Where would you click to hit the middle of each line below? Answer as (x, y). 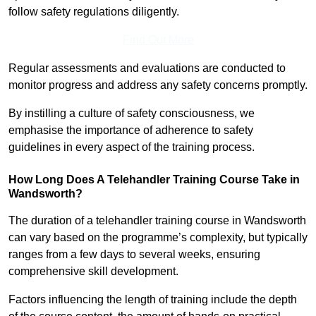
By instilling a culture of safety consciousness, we (132, 114)
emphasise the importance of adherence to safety (131, 130)
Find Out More (158, 40)
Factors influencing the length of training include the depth (153, 300)
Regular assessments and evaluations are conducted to (147, 68)
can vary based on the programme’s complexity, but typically (158, 238)
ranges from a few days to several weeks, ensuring (134, 255)
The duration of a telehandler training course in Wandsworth (157, 221)
